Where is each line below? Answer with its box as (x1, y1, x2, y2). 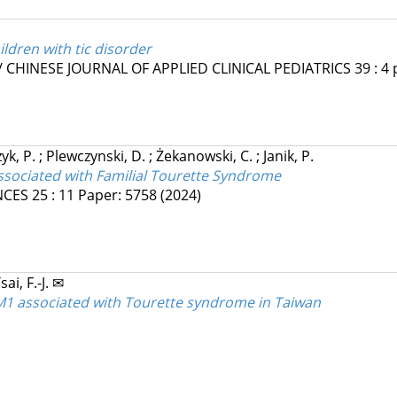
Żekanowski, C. (155, 146, 256, 167)
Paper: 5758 (77, 185, 160, 206)
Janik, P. (262, 146, 314, 167)
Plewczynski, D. (45, 146, 149, 167)
